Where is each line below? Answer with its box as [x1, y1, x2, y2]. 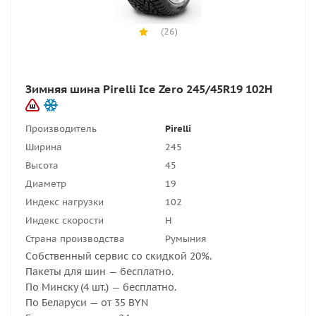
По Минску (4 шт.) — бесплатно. [25, 281, 176, 293]
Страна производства [25, 233, 125, 245]
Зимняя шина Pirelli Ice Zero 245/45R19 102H [25, 82, 272, 96]
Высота [25, 159, 59, 171]
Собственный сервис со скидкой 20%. [25, 250, 212, 262]
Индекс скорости [25, 214, 104, 226]
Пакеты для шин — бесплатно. [25, 265, 174, 278]
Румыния [165, 233, 207, 245]
